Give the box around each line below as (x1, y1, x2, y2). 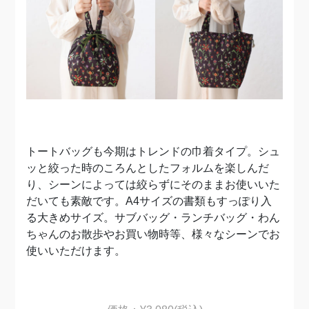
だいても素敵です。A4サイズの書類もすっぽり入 (26, 195, 272, 207)
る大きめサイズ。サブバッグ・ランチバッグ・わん (26, 211, 281, 223)
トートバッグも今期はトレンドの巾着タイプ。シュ (26, 145, 281, 157)
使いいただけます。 (26, 244, 126, 257)
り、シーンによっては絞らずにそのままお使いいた (26, 178, 281, 190)
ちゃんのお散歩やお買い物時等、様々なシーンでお (26, 228, 281, 240)
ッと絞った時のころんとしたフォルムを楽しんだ (26, 161, 270, 174)
